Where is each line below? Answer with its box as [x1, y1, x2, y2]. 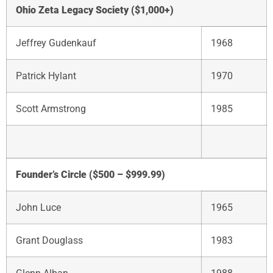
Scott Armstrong [16, 102, 86, 115]
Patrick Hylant [16, 69, 76, 82]
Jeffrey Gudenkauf [16, 37, 96, 49]
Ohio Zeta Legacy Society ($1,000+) [16, 4, 174, 16]
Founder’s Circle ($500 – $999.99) [16, 168, 165, 180]
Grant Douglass [16, 234, 83, 246]
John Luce [16, 201, 61, 213]
